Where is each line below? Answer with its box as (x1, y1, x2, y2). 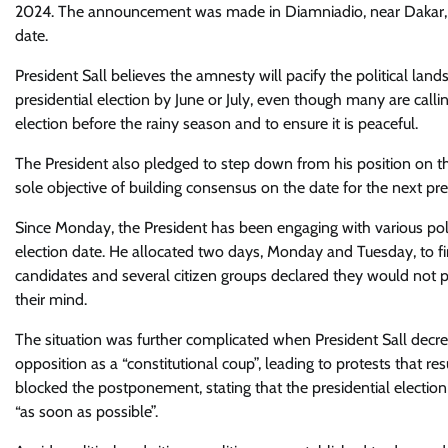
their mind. (15, 290, 87, 309)
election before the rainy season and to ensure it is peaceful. (15, 114, 418, 133)
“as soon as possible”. (15, 402, 158, 421)
